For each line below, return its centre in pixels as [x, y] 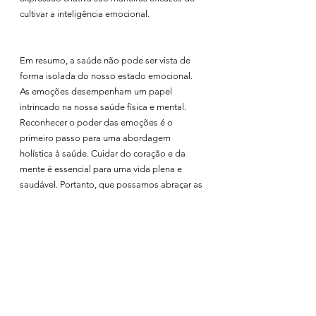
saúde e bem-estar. [58, 231]
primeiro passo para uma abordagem [96, 138]
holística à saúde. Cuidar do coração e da [104, 153]
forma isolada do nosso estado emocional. [107, 76]
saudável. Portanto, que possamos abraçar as [112, 184]
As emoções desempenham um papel [97, 91]
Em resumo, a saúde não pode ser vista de [106, 60]
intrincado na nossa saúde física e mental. [104, 107]
